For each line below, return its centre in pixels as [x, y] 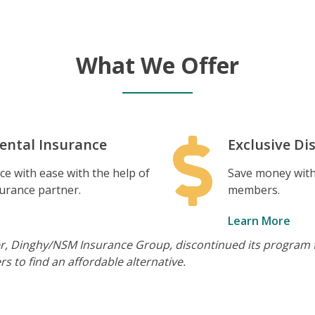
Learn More [261, 221]
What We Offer [157, 65]
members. [254, 190]
